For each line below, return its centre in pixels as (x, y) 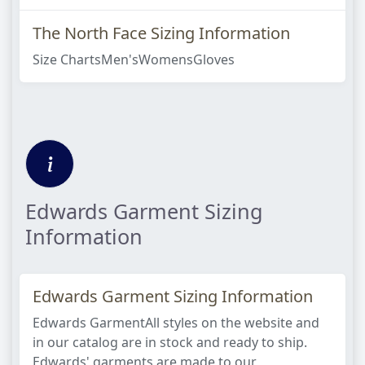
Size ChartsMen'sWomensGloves (134, 59)
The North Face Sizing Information (161, 33)
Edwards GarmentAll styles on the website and (176, 323)
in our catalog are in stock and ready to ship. (170, 342)
